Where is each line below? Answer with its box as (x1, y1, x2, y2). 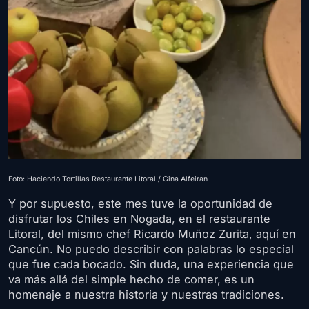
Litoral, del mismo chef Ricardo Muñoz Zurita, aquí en (8, 226, 296, 241)
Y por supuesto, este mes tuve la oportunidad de (8, 196, 272, 210)
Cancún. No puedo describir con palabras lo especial (8, 241, 294, 256)
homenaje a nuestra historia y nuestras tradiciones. (8, 287, 284, 301)
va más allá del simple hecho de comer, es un (8, 272, 255, 286)
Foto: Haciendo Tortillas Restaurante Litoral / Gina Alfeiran (8, 174, 208, 183)
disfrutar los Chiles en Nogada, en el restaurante (8, 211, 270, 226)
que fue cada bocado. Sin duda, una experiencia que (8, 257, 294, 271)
